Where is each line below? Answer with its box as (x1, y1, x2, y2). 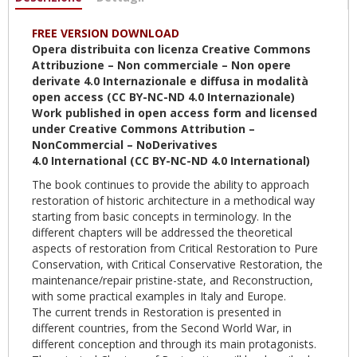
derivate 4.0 (32, 73, 103, 88)
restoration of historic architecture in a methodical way (32, 192, 315, 208)
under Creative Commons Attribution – (32, 120, 255, 136)
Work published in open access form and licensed (32, 104, 317, 120)
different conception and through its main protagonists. (32, 335, 316, 351)
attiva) (82, 5, 116, 21)
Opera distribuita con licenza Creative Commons (32, 41, 311, 57)
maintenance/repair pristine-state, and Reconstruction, (32, 272, 313, 288)
